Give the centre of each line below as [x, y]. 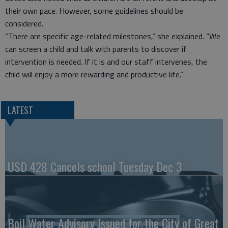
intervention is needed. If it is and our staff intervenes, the [106, 62]
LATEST [20, 110]
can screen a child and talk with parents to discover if [96, 49]
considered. [24, 23]
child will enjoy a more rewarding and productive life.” [94, 74]
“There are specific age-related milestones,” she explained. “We [113, 36]
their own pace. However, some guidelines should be [94, 11]
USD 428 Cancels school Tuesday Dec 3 [95, 167]
